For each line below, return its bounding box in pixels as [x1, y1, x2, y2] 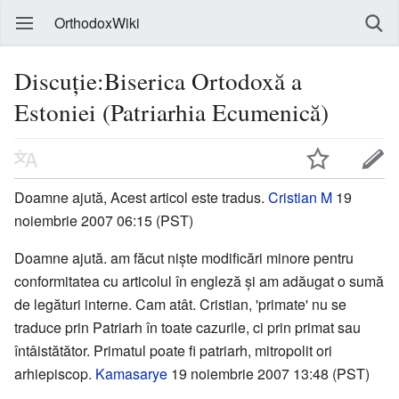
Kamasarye [95, 362, 167, 384]
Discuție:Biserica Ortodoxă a [14, 64, 302, 97]
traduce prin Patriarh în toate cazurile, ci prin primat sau [14, 316, 361, 338]
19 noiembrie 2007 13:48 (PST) [167, 362, 370, 384]
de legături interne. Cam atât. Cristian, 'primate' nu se [14, 293, 346, 314]
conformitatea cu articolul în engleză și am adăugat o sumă [14, 270, 384, 291]
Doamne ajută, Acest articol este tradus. [14, 186, 268, 208]
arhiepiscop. [14, 362, 95, 384]
